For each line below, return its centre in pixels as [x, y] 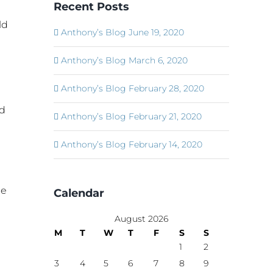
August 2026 [141, 219]
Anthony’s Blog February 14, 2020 [132, 144]
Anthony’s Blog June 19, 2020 [122, 32]
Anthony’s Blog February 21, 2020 [131, 116]
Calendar [79, 193]
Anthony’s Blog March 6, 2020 [124, 60]
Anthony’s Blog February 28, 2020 [133, 88]
